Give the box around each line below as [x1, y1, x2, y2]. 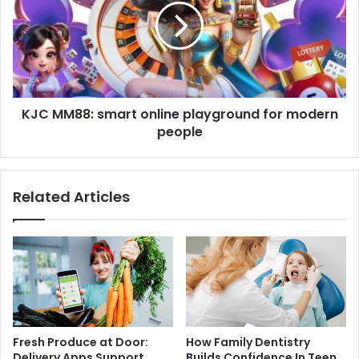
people [156, 123, 203, 142]
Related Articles [13, 187, 130, 208]
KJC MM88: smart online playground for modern [21, 105, 338, 124]
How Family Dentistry [186, 334, 310, 351]
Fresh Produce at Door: [13, 334, 148, 351]
